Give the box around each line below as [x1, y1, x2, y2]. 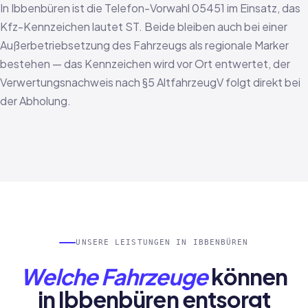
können [207, 263, 287, 290]
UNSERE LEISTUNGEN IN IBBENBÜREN [76, 238, 249, 247]
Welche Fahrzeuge [21, 263, 208, 290]
